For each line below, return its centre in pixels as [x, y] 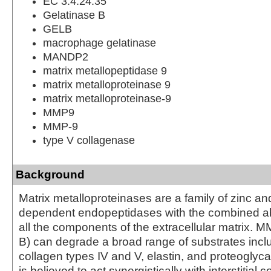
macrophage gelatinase [100, 43]
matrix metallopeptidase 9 [105, 70]
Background [50, 174]
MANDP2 [66, 57]
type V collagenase [89, 140]
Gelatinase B [74, 15]
